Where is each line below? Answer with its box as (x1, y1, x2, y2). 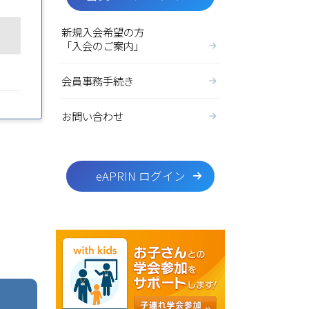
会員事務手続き (61, 73, 134, 88)
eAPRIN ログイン (95, 168, 186, 184)
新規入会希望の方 (61, 24, 144, 39)
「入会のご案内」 (61, 38, 144, 53)
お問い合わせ (61, 108, 123, 123)
